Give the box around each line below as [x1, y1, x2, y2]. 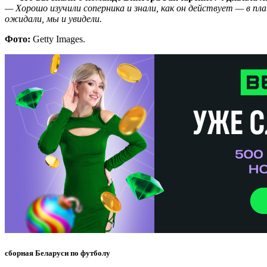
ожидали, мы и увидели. [5, 13, 102, 24]
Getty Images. [30, 33, 85, 44]
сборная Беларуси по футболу [5, 249, 110, 258]
